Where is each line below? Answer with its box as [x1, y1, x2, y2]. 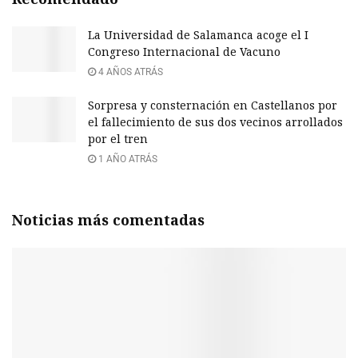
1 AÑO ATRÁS [96, 153, 157, 165]
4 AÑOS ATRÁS [96, 66, 163, 78]
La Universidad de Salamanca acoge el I [88, 26, 308, 42]
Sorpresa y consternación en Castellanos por [88, 97, 337, 113]
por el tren [88, 130, 148, 146]
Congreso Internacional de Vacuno [88, 43, 280, 59]
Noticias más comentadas [12, 209, 205, 229]
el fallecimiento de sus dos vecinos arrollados [88, 113, 343, 129]
